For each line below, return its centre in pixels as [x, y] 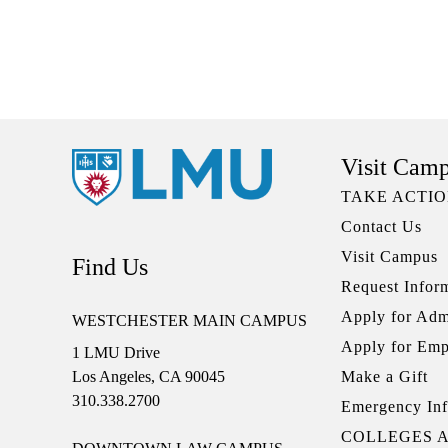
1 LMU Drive [116, 353]
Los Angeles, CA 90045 [148, 377]
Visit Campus [389, 256]
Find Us [110, 267]
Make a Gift [384, 376]
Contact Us [381, 226]
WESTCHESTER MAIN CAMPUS [189, 321]
